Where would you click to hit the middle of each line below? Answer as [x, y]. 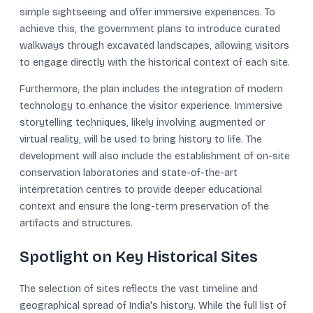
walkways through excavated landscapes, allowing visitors [154, 45]
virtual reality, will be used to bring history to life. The [141, 139]
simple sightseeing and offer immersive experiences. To [147, 12]
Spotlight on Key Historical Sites [139, 257]
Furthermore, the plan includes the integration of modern [151, 89]
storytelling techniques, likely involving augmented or [142, 122]
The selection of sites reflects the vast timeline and [139, 289]
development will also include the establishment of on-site [155, 156]
